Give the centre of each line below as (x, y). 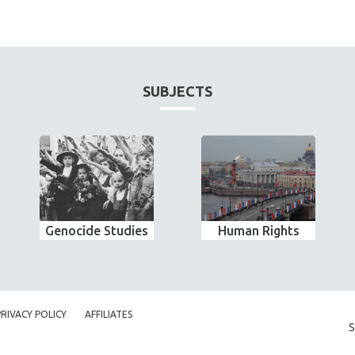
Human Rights (258, 231)
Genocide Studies (97, 231)
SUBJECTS (177, 91)
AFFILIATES (109, 314)
